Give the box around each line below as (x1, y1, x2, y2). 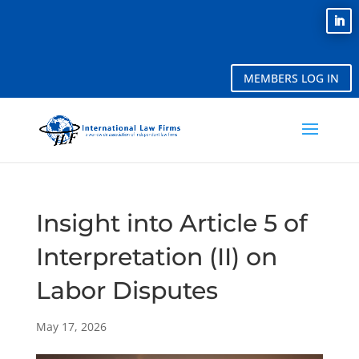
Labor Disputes (35, 276, 218, 306)
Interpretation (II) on (35, 242, 277, 272)
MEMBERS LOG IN (244, 71, 340, 87)
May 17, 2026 (35, 319, 107, 335)
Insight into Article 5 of (35, 208, 308, 239)
